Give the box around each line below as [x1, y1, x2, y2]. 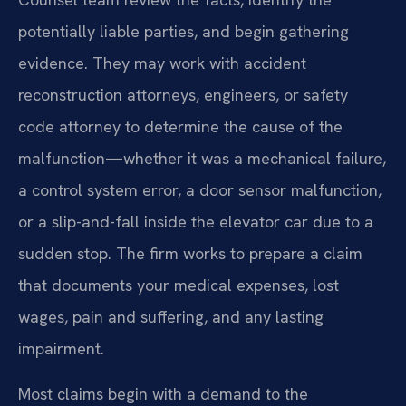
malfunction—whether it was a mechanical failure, [18, 148, 386, 169]
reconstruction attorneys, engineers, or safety [18, 84, 348, 106]
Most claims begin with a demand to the [18, 382, 308, 404]
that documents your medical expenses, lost [18, 275, 339, 296]
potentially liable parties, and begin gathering [18, 21, 349, 43]
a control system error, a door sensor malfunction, [18, 179, 382, 201]
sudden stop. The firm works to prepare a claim [18, 243, 362, 265]
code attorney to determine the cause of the [18, 116, 343, 138]
